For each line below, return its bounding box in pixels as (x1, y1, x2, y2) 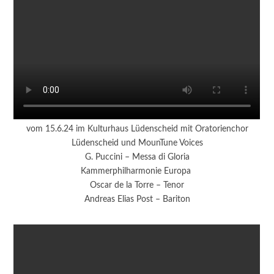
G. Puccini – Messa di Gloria (84, 152, 190, 162)
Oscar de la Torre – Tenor (90, 180, 184, 190)
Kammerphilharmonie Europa (81, 166, 193, 176)
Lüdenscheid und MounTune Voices (71, 138, 203, 148)
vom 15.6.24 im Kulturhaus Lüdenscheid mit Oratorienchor (26, 124, 248, 134)
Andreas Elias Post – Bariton (84, 194, 190, 204)
